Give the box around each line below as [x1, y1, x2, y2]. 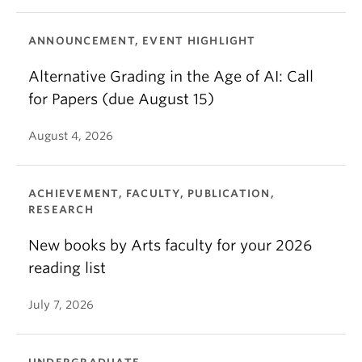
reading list [28, 259, 106, 276]
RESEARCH [28, 203, 94, 216]
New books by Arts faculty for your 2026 [28, 236, 312, 254]
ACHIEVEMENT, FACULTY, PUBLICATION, [28, 187, 275, 200]
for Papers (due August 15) [28, 90, 214, 107]
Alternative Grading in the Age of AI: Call [28, 67, 314, 85]
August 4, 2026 [28, 128, 113, 142]
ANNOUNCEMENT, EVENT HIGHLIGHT [28, 34, 256, 47]
